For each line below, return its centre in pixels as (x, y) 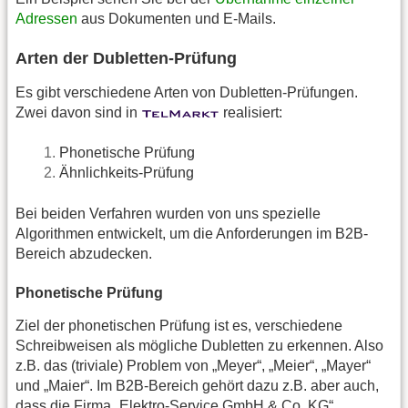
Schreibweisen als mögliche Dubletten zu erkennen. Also (199, 346)
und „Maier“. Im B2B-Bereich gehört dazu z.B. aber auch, (197, 386)
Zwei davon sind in (78, 113)
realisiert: (251, 113)
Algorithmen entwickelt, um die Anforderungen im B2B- (192, 233)
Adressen (46, 18)
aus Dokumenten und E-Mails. (177, 18)
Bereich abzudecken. (84, 253)
